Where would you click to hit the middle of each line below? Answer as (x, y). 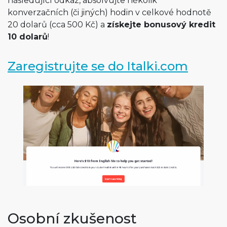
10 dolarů (28, 37)
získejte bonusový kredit (161, 25)
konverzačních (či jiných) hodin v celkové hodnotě (109, 13)
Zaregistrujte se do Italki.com (98, 66)
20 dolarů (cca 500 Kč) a (57, 25)
